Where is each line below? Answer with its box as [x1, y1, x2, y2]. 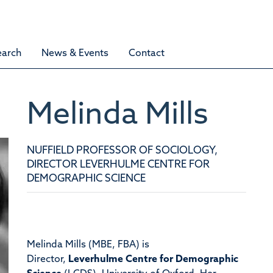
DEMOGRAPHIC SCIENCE [26, 173, 146, 184]
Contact [129, 49, 165, 58]
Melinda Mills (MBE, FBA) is [26, 239, 149, 250]
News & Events [41, 49, 108, 58]
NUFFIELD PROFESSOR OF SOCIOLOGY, [26, 145, 218, 156]
